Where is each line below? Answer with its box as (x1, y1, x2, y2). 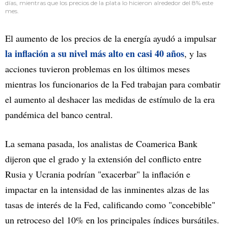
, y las (184, 47, 207, 60)
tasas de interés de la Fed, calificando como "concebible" (5, 198, 215, 211)
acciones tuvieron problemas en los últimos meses (5, 63, 190, 75)
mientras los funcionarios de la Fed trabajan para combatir (5, 78, 220, 91)
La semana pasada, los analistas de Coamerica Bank (5, 137, 197, 150)
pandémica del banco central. (5, 108, 113, 121)
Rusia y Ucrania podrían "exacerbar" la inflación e (5, 168, 190, 181)
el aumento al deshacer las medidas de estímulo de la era (5, 93, 215, 106)
